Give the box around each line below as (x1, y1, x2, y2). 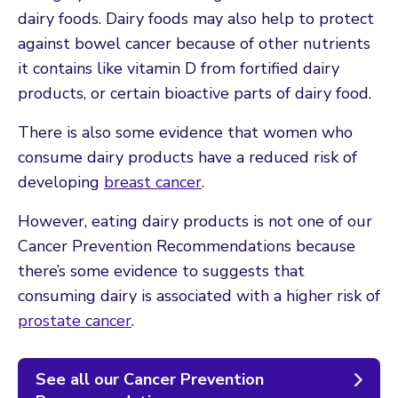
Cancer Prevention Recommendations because (18, 235, 355, 257)
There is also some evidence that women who (18, 121, 353, 143)
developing (18, 171, 104, 193)
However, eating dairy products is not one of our (18, 210, 372, 232)
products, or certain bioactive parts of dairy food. (18, 82, 371, 104)
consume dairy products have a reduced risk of (18, 146, 357, 168)
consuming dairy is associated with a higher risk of (18, 284, 380, 306)
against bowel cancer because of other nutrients (18, 32, 370, 54)
